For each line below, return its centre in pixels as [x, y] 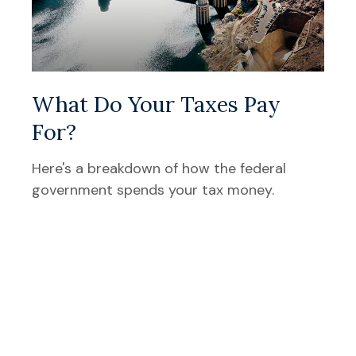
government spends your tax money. [153, 190]
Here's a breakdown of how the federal [159, 169]
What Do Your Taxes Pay [156, 104]
